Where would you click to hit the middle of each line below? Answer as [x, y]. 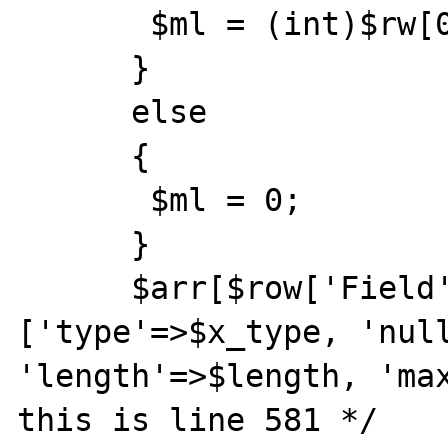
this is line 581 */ [198, 420]
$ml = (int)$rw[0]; [84, 24]
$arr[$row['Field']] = [74, 288]
